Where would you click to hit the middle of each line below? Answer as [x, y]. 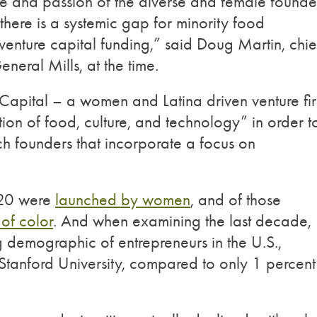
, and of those [236, 200]
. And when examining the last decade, [182, 221]
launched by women [123, 200]
